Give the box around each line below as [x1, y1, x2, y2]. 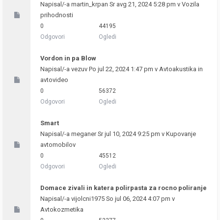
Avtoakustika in [159, 65, 203, 73]
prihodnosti [40, 11, 73, 19]
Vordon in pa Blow [40, 55, 96, 62]
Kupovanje [166, 130, 196, 137]
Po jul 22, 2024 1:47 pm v [87, 65, 159, 73]
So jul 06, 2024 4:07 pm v [105, 195, 175, 202]
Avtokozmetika [40, 206, 83, 213]
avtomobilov [40, 141, 76, 148]
